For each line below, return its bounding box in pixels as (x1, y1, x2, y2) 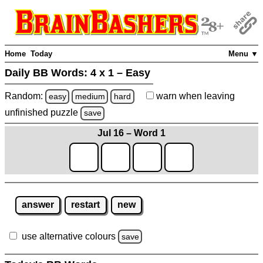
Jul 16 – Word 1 (97, 127, 166, 138)
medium (75, 91, 105, 101)
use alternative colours (22, 231, 116, 241)
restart (71, 200, 100, 210)
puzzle (50, 107, 80, 118)
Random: (5, 90, 45, 101)
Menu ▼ (228, 49, 258, 59)
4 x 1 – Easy (90, 67, 150, 79)
